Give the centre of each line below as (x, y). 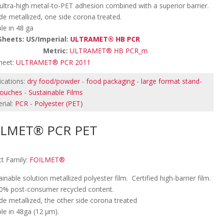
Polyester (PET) (59, 103)
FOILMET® (47, 160)
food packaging (111, 81)
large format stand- (172, 81)
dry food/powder (54, 81)
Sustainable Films (56, 92)
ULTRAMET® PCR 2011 (54, 62)
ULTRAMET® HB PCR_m (109, 51)
